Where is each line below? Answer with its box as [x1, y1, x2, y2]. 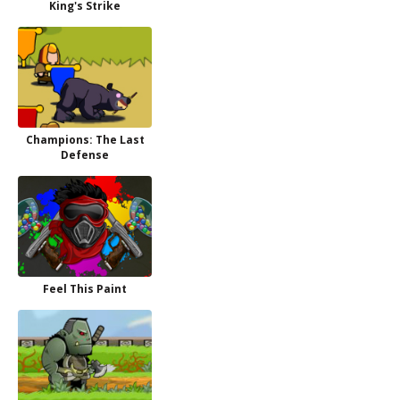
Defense [61, 147, 109, 162]
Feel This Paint [43, 281, 127, 296]
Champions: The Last [25, 132, 145, 147]
